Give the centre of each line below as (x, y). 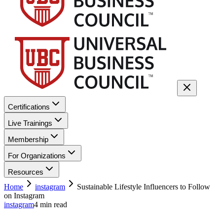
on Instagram (24, 196)
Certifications (29, 107)
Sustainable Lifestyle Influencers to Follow (144, 187)
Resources (26, 172)
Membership (28, 139)
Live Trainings (30, 123)
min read (53, 204)
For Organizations (37, 156)
